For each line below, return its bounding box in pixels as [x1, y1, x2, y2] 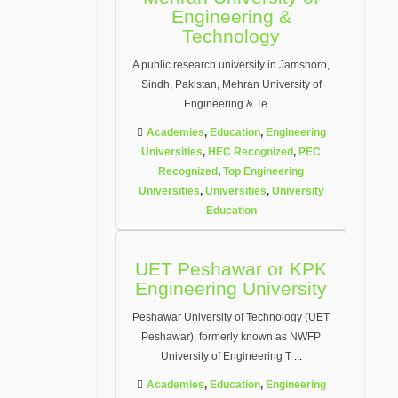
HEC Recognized [208, 146, 293, 158]
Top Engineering [223, 165, 304, 178]
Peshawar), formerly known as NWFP [141, 330, 321, 343]
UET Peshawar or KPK [135, 259, 327, 279]
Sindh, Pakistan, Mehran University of [140, 78, 322, 91]
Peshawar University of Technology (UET [132, 311, 330, 323]
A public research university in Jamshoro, [132, 59, 330, 71]
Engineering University [135, 278, 327, 298]
